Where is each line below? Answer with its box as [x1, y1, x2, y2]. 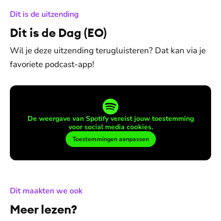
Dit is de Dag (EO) [10, 25, 107, 40]
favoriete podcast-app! [10, 59, 94, 70]
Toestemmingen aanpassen [72, 135, 149, 143]
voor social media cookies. [68, 122, 153, 132]
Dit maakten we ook [10, 185, 82, 196]
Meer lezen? [10, 202, 77, 217]
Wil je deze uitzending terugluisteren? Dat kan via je [10, 45, 206, 56]
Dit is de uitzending [10, 9, 79, 20]
